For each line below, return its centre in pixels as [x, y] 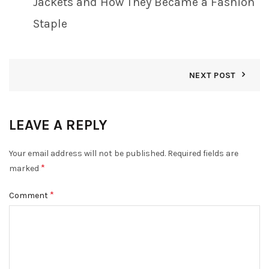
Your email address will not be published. [87, 154]
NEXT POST [212, 76]
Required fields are [203, 154]
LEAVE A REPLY [58, 125]
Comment [29, 196]
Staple [50, 24]
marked [25, 169]
